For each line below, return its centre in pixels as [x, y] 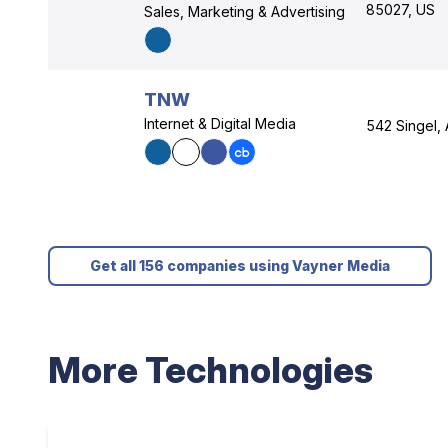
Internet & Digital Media [220, 123]
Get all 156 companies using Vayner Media [240, 265]
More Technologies [210, 370]
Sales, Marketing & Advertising [244, 11]
